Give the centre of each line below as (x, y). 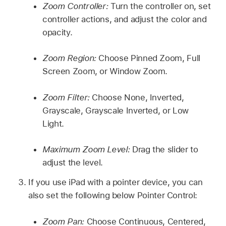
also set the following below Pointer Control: (113, 195)
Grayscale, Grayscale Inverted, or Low (116, 110)
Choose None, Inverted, (137, 97)
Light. (53, 123)
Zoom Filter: (66, 97)
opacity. (58, 32)
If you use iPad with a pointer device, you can (116, 182)
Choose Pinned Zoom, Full (148, 58)
